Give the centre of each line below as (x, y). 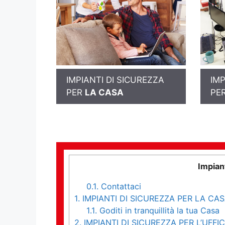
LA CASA (104, 92)
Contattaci (120, 187)
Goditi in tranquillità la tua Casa (158, 211)
